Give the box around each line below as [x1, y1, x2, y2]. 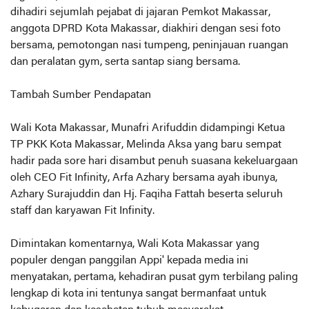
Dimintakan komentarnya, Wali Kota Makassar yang [10, 238, 259, 250]
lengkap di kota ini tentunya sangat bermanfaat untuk [10, 288, 266, 299]
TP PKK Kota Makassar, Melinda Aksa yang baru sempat [10, 139, 281, 150]
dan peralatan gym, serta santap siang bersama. [10, 56, 240, 68]
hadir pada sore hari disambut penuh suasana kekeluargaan [10, 155, 298, 167]
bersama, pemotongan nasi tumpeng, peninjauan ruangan [10, 39, 288, 51]
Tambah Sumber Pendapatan [10, 89, 151, 101]
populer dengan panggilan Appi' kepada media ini [10, 255, 248, 266]
